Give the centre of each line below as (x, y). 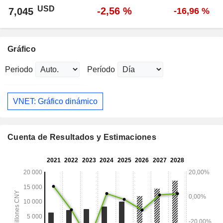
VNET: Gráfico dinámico (55, 101)
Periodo (19, 70)
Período (101, 70)
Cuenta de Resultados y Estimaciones (82, 137)
